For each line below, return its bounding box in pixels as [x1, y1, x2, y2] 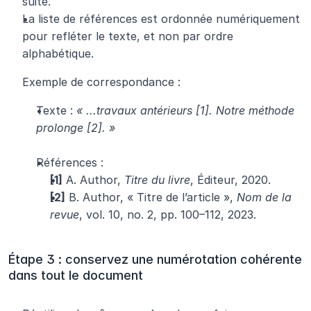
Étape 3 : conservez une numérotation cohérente [8, 252, 302, 267]
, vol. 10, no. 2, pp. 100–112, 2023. [79, 208, 256, 222]
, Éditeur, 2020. [190, 173, 271, 187]
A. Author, [62, 173, 124, 187]
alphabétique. [22, 47, 94, 61]
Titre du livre [124, 173, 190, 187]
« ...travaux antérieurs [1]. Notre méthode [76, 103, 294, 118]
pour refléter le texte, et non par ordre [22, 29, 233, 44]
